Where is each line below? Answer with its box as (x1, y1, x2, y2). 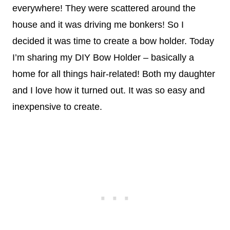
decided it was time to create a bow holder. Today (12, 36, 214, 47)
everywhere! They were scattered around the (12, 3, 196, 14)
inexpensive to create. (12, 102, 102, 112)
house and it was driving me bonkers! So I (12, 20, 184, 30)
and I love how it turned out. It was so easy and (12, 85, 205, 96)
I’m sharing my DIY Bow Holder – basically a (12, 52, 194, 63)
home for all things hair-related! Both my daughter (12, 69, 215, 80)
